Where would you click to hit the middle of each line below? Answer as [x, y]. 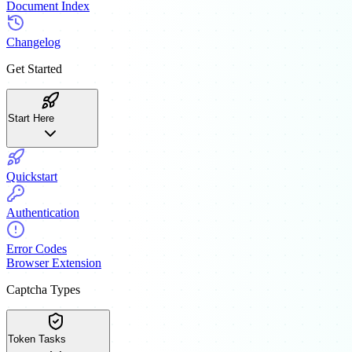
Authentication [43, 212]
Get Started [34, 68]
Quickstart [32, 176]
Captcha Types [43, 289]
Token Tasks [37, 339]
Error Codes [37, 248]
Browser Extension [54, 262]
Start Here [31, 118]
